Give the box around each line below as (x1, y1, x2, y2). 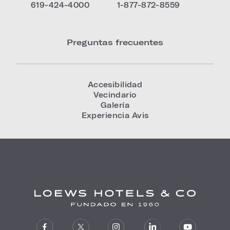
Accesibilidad (87, 80, 143, 89)
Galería (100, 101, 129, 109)
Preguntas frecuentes (67, 37, 163, 47)
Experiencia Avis (81, 111, 149, 120)
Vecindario (93, 90, 137, 99)
